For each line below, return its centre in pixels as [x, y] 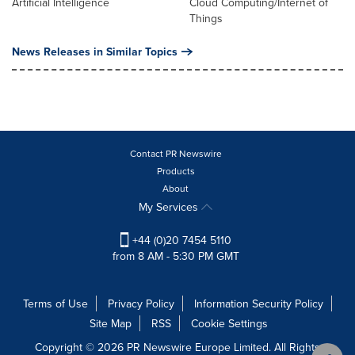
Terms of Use [55, 304]
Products [176, 171]
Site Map [111, 324]
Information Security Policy [259, 304]
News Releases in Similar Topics [95, 52]
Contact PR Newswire [176, 154]
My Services [170, 207]
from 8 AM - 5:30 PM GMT [176, 256]
